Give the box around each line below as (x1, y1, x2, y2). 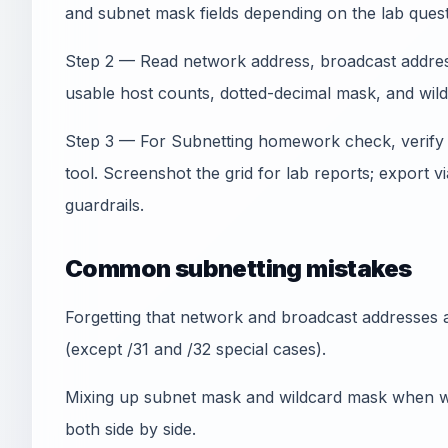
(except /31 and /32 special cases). (65, 339, 326, 359)
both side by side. (65, 419, 196, 439)
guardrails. (65, 195, 144, 215)
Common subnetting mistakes (65, 254, 412, 283)
